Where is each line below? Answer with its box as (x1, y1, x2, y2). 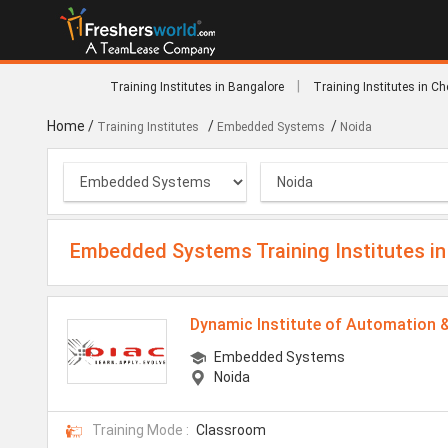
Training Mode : (92, 421, 189, 438)
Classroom (196, 421, 266, 438)
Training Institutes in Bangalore (110, 80, 284, 94)
